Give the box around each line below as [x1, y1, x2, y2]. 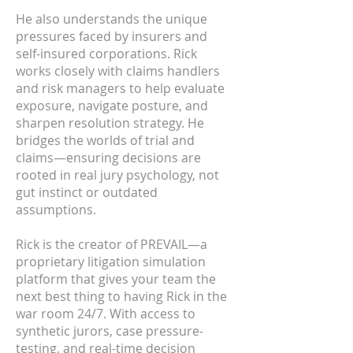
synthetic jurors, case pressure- [16, 322, 203, 340]
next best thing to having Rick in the [16, 288, 227, 305]
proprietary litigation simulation [16, 253, 206, 270]
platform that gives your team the [16, 270, 216, 288]
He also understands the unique [16, 10, 207, 28]
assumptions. [16, 201, 96, 218]
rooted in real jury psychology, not [16, 166, 219, 184]
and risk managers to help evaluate [16, 80, 225, 97]
